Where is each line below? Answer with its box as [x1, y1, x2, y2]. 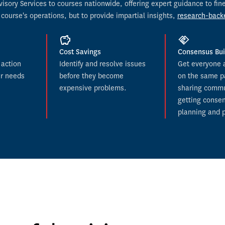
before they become [59, 71, 124, 81]
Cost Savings [59, 47, 101, 57]
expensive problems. [59, 83, 127, 93]
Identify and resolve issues [59, 59, 146, 69]
